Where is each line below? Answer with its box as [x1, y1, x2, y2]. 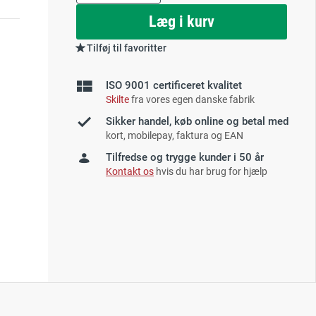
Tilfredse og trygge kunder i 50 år [106, 151, 264, 164]
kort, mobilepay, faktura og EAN [106, 130, 243, 141]
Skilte [106, 94, 129, 105]
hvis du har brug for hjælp [154, 166, 267, 177]
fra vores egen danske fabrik [129, 94, 255, 105]
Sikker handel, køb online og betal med [106, 115, 288, 128]
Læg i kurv [149, 13, 214, 30]
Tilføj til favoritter [87, 42, 166, 54]
